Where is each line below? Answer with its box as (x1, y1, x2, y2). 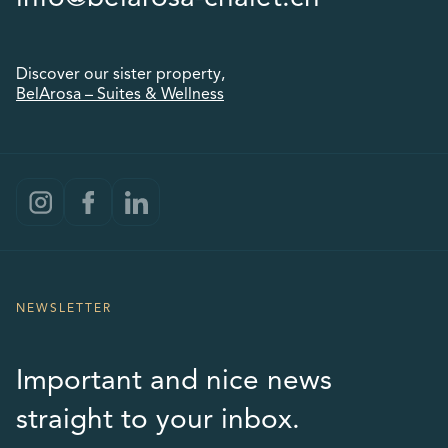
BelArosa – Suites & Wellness (16, 87, 224, 103)
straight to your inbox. (16, 407, 300, 435)
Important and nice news (16, 368, 332, 396)
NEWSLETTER (16, 303, 112, 315)
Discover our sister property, (16, 67, 225, 83)
